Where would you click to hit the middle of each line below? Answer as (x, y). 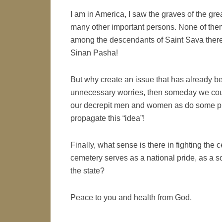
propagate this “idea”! (108, 118)
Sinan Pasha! (94, 53)
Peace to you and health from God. (131, 197)
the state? (87, 171)
